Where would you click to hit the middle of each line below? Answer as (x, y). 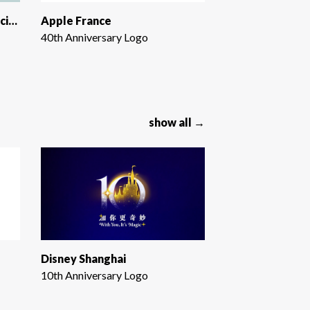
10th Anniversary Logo (94, 275)
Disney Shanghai (83, 259)
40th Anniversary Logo (94, 37)
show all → (177, 122)
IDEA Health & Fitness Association (13, 20)
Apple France (76, 20)
